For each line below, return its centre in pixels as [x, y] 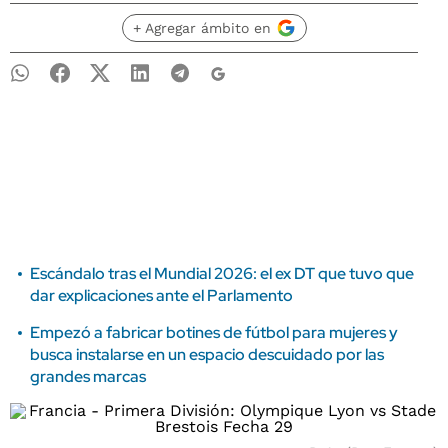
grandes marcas [88, 376]
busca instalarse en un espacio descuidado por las [207, 354]
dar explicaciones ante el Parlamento [161, 295]
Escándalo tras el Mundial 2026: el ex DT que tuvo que [222, 273]
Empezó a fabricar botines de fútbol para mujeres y [214, 332]
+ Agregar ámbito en [201, 28]
